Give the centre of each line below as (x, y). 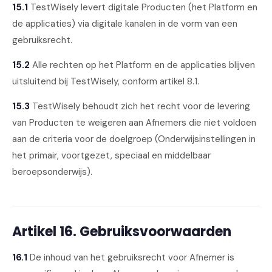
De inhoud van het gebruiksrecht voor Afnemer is (131, 257)
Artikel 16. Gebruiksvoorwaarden (122, 232)
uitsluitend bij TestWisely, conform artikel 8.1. (106, 81)
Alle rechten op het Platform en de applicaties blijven (142, 65)
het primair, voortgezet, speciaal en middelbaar (111, 155)
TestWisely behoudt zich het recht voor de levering (140, 106)
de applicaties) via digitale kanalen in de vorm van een (125, 24)
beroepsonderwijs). (52, 172)
